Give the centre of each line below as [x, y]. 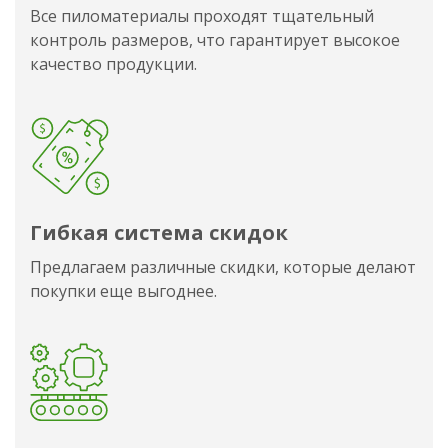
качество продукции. [113, 64]
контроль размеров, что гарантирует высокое [215, 40]
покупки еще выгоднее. [123, 291]
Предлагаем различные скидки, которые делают [223, 267]
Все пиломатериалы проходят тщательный [202, 16]
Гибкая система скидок [159, 233]
